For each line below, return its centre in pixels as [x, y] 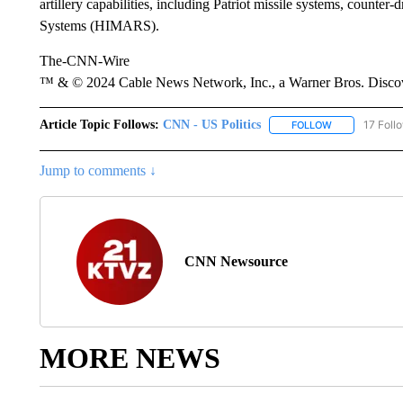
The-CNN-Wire [84, 61]
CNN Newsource [236, 262]
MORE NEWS [130, 358]
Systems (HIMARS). [99, 26]
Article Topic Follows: [99, 125]
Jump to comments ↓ [98, 171]
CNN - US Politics [211, 125]
